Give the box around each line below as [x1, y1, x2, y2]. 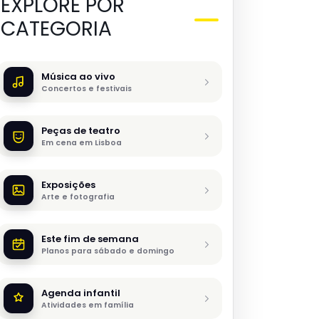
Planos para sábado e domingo [41, 245, 174, 256]
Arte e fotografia [41, 191, 115, 202]
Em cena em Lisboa [41, 137, 122, 148]
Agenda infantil [41, 286, 120, 300]
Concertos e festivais [41, 83, 132, 94]
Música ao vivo [41, 69, 115, 83]
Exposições [41, 177, 95, 192]
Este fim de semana [41, 231, 139, 246]
